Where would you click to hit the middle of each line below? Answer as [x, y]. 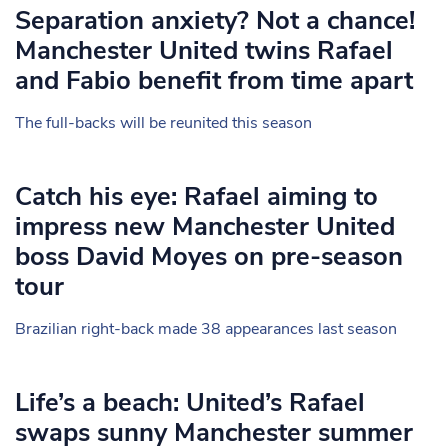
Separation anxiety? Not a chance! [215, 20]
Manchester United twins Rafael [204, 50]
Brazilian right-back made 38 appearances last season [206, 329]
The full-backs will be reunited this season [163, 123]
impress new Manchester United [205, 226]
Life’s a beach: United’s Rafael [190, 402]
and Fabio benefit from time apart [214, 80]
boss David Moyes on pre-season [209, 256]
